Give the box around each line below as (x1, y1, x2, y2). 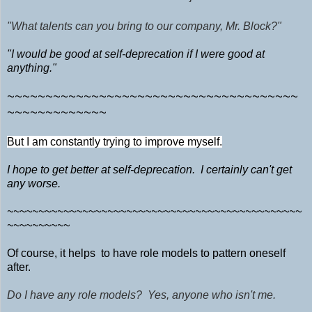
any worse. (7, 178, 61, 190)
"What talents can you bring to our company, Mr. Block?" (7, 20, 281, 33)
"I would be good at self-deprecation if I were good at (7, 48, 265, 61)
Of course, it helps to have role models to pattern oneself (7, 247, 286, 260)
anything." (7, 62, 56, 75)
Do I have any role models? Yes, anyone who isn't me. (7, 289, 276, 302)
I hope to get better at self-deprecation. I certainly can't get (7, 164, 292, 176)
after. (7, 261, 31, 274)
